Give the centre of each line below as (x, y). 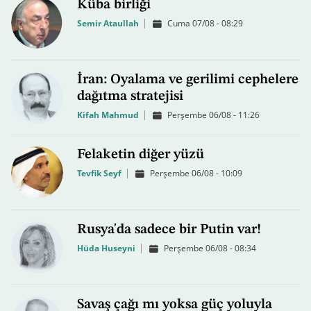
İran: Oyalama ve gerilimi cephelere (188, 80)
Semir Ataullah (108, 24)
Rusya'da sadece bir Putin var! (169, 230)
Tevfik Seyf (99, 174)
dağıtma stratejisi (130, 97)
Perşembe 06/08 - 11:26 (213, 115)
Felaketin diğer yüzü (141, 155)
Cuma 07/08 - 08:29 (205, 24)
